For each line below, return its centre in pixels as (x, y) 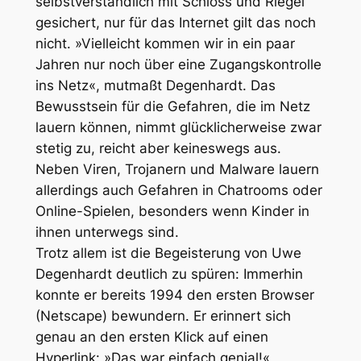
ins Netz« (65, 86)
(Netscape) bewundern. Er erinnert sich (163, 316)
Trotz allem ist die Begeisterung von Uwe (168, 253)
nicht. (55, 44)
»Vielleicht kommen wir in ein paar (185, 44)
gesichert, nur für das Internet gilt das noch (175, 23)
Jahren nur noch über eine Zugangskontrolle (178, 65)
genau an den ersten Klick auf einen (151, 337)
